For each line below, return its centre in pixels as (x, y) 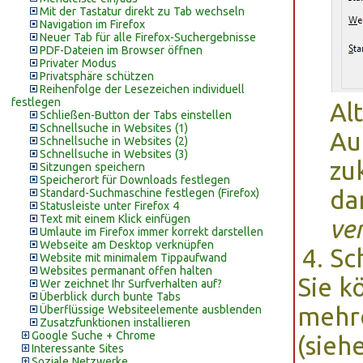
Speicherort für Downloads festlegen (135, 180)
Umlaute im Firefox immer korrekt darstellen (152, 232)
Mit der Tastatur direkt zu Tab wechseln (142, 11)
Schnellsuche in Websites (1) (114, 128)
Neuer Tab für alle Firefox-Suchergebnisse (148, 37)
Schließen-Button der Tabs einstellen (136, 115)
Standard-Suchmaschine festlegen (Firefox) (149, 193)
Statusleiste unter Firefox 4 (109, 206)
